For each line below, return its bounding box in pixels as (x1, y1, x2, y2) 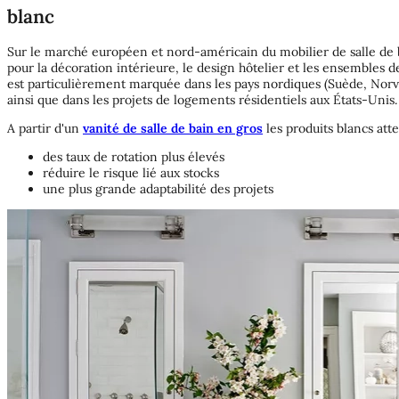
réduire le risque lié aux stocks (43, 165, 219, 182)
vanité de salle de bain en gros (83, 120, 263, 137)
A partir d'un (7, 120, 83, 137)
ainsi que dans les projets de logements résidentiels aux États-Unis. (7, 92, 397, 109)
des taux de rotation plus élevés (43, 149, 224, 166)
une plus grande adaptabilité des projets (43, 181, 273, 198)
